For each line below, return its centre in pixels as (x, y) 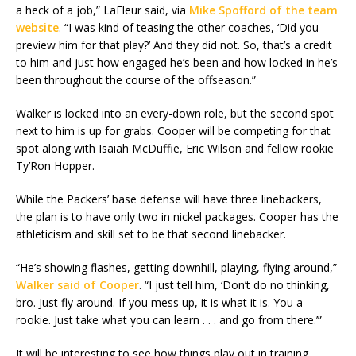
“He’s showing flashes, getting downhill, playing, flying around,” (176, 268)
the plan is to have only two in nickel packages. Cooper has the (177, 217)
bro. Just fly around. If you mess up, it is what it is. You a (159, 303)
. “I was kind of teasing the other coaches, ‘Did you (189, 28)
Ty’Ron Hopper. (55, 166)
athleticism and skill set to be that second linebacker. (151, 234)
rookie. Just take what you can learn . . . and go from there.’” (169, 320)
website (37, 28)
